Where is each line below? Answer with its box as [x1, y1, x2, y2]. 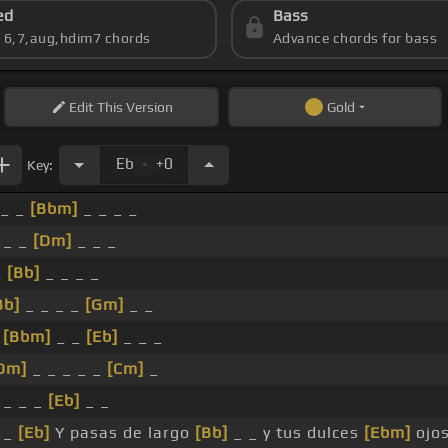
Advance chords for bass [272, 30, 438, 47]
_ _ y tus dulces [227, 423, 364, 443]
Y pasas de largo [49, 423, 195, 443]
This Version [93, 99, 173, 116]
